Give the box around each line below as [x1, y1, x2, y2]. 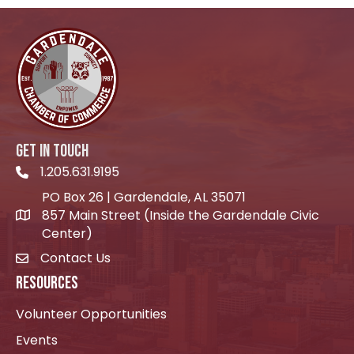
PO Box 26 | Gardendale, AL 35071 [42, 188, 246, 207]
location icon [15, 208, 95, 227]
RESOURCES [16, 273, 78, 295]
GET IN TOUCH [16, 141, 88, 163]
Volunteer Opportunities [16, 305, 167, 324]
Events [16, 331, 58, 350]
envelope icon [15, 251, 103, 270]
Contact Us [40, 249, 111, 268]
